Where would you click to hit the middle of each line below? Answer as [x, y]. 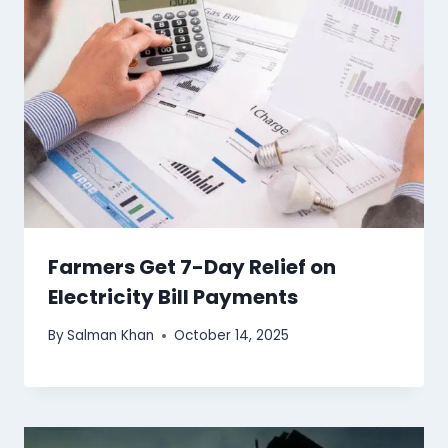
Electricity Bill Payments [173, 296]
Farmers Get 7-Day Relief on [192, 266]
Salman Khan [111, 336]
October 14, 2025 [232, 336]
